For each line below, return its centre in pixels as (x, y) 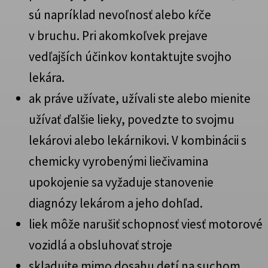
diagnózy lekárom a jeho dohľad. (116, 203)
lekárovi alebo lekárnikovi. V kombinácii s (138, 140)
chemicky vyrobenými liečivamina (118, 161)
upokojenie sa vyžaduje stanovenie (121, 182)
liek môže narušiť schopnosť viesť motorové (146, 224)
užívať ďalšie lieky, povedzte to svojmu (132, 119)
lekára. (47, 77)
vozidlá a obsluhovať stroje (100, 245)
